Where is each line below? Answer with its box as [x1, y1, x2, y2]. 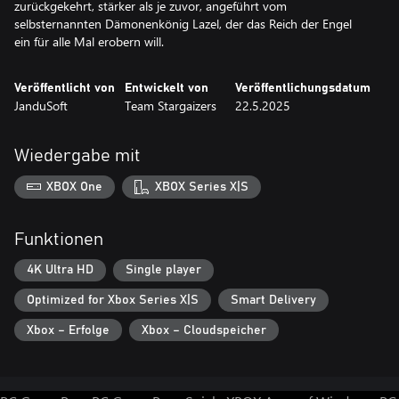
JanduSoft [14, 97, 68, 114]
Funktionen [14, 230, 103, 248]
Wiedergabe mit [14, 147, 141, 165]
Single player [126, 264, 201, 277]
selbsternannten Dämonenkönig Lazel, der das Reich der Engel [14, 15, 352, 32]
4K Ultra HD [27, 264, 94, 277]
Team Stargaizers [125, 97, 216, 114]
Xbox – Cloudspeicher [142, 323, 266, 337]
